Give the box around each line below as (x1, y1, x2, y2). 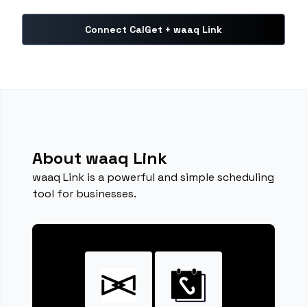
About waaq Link (32, 147, 168, 169)
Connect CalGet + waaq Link (85, 23, 222, 36)
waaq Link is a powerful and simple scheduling (32, 170, 275, 184)
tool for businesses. (32, 186, 137, 201)
